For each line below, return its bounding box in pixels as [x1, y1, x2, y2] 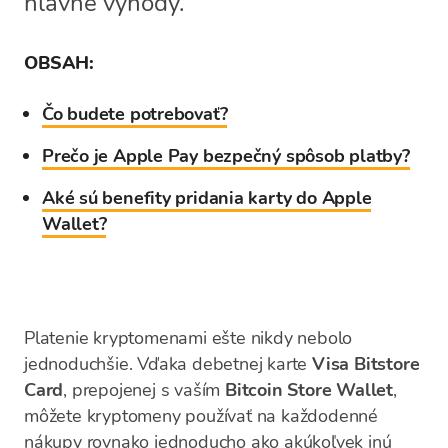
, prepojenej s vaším [63, 378, 226, 402]
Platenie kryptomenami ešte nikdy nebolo [24, 326, 353, 350]
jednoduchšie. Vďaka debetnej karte [24, 352, 312, 376]
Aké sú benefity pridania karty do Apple [42, 186, 372, 210]
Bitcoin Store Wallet [225, 378, 394, 402]
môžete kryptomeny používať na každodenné [24, 404, 378, 428]
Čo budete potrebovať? [42, 102, 228, 126]
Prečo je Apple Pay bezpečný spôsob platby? [42, 144, 410, 168]
